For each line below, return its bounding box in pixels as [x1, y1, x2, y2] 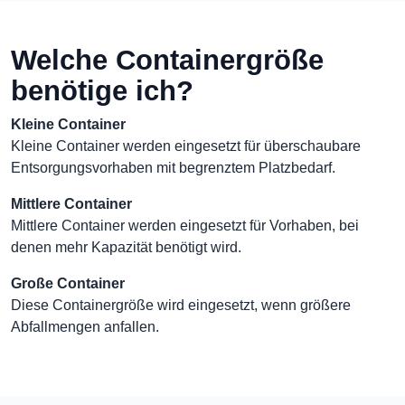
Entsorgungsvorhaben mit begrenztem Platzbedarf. [11, 160, 335, 175]
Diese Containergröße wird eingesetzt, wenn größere [11, 297, 351, 313]
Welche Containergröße [11, 44, 324, 76]
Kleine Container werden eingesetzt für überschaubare [11, 138, 361, 154]
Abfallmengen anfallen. [11, 319, 159, 334]
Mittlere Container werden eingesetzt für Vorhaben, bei [11, 218, 359, 233]
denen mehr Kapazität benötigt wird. [11, 240, 241, 255]
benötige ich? [11, 75, 193, 107]
